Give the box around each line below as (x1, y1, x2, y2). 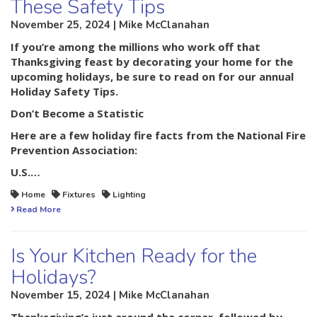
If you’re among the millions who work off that (11, 40, 260, 54)
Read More (16, 204, 61, 216)
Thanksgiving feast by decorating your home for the (11, 54, 293, 69)
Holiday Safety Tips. (11, 84, 118, 99)
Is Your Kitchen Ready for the (11, 243, 257, 270)
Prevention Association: (11, 143, 137, 158)
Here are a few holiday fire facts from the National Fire (11, 128, 306, 143)
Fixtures (62, 189, 96, 201)
